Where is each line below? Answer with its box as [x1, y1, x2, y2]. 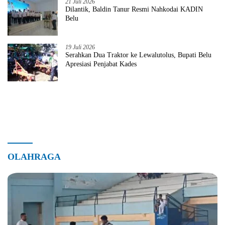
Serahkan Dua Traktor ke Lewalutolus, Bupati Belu [65, 51, 211, 59]
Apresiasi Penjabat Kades [65, 60, 137, 68]
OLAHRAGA [8, 151, 61, 162]
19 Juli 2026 [65, 43, 95, 51]
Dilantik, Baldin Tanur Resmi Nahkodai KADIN [65, 5, 203, 13]
